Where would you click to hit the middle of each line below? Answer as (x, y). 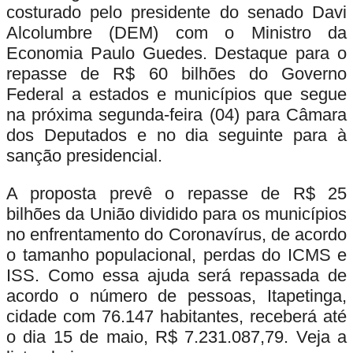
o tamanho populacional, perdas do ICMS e (176, 255)
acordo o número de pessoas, (137, 295)
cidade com (51, 316)
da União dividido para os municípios (204, 214)
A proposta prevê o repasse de (150, 193)
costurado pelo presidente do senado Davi (176, 12)
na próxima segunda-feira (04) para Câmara (176, 114)
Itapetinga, (307, 295)
